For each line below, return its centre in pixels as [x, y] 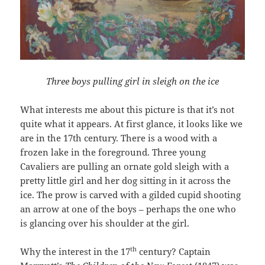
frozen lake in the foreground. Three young [113, 152]
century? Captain [174, 252]
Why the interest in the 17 [75, 252]
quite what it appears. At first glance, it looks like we [132, 124]
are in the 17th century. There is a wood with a [119, 138]
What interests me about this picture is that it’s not [127, 110]
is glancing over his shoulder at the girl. [105, 223]
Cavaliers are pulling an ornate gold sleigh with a [125, 167]
